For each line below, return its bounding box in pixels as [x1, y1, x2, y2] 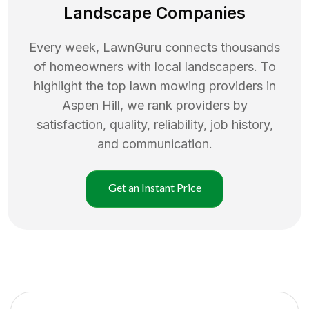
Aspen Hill [61, 97, 120, 112]
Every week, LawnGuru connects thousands [29, 39, 280, 54]
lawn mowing [129, 78, 206, 93]
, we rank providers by [119, 97, 248, 112]
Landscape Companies [63, 2, 246, 23]
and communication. [97, 136, 212, 151]
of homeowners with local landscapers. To [33, 59, 276, 74]
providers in [208, 78, 276, 93]
